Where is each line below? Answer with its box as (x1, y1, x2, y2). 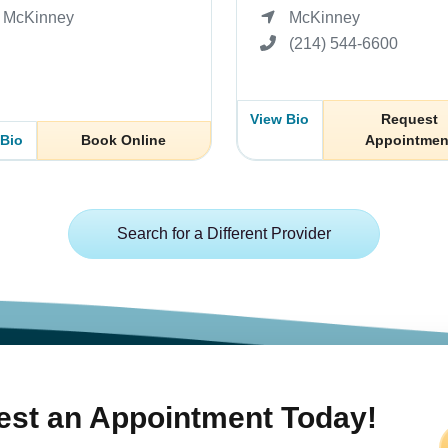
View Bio (250, 110, 310, 127)
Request (381, 110, 439, 127)
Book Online (81, 131, 167, 148)
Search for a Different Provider (117, 224, 331, 242)
